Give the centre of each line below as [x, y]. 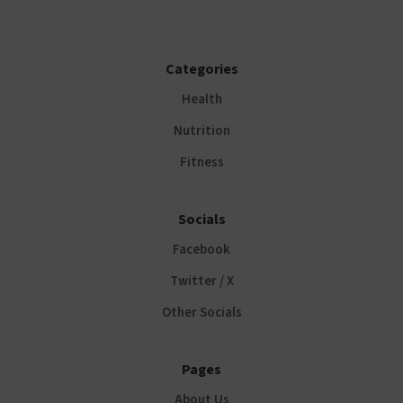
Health [201, 100]
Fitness [201, 163]
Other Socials [201, 313]
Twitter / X [201, 282]
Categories [201, 70]
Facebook [201, 250]
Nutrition [201, 131]
